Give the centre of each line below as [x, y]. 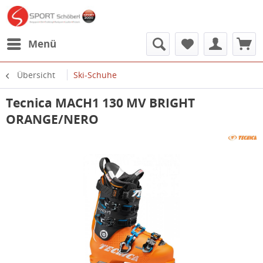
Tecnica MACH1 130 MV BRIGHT [100, 103]
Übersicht [36, 75]
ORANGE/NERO [52, 119]
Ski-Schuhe [95, 75]
